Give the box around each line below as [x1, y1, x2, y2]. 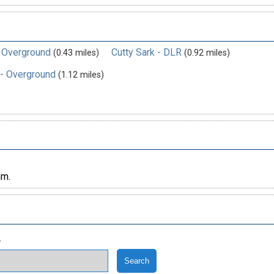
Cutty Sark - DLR [111, 46, 182, 58]
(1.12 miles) [57, 69, 104, 80]
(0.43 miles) [53, 47, 99, 58]
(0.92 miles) [183, 47, 230, 58]
